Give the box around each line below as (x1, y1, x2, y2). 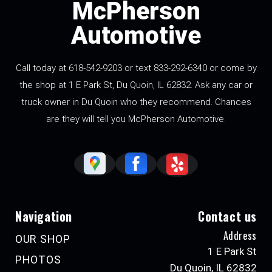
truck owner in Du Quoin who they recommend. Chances (21, 97, 251, 108)
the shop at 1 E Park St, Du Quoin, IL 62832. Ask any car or (19, 80, 253, 91)
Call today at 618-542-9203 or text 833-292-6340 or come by (15, 63, 257, 74)
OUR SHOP (15, 233, 70, 246)
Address (223, 228, 257, 243)
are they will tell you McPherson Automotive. (46, 114, 226, 125)
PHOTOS (15, 253, 61, 267)
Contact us (198, 207, 257, 226)
